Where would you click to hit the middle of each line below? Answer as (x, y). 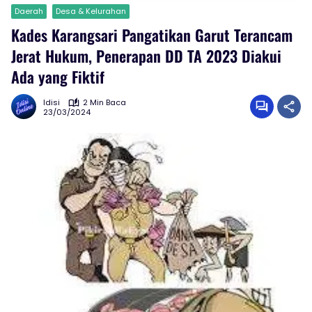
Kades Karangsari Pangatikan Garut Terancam (152, 35)
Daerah (29, 11)
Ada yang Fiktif (58, 77)
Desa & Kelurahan (91, 11)
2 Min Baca (104, 102)
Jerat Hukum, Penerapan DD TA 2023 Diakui (146, 56)
